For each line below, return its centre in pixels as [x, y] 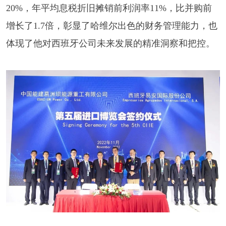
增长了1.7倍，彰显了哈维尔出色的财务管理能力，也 [111, 25]
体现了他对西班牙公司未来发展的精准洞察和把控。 [110, 43]
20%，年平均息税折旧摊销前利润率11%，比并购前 [109, 8]
